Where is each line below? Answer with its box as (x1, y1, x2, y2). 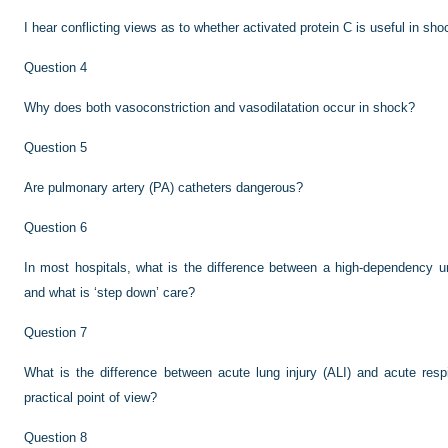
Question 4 (24, 60, 87, 75)
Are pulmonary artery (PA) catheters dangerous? (24, 180, 303, 195)
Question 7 (24, 325, 87, 340)
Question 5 (24, 140, 87, 155)
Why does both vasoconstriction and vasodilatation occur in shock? (24, 100, 415, 115)
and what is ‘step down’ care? (24, 285, 195, 300)
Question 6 (24, 220, 87, 235)
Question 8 (24, 430, 87, 445)
